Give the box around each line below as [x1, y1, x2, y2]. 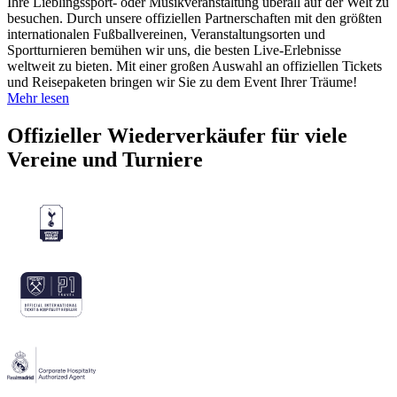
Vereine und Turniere [7, 147, 203, 171]
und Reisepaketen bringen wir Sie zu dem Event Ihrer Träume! [7, 74, 357, 90]
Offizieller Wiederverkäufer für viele [7, 123, 347, 147]
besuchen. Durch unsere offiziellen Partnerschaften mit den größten [7, 11, 382, 26]
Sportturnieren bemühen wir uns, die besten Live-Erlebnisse [7, 43, 341, 58]
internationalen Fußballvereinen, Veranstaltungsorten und [7, 27, 325, 42]
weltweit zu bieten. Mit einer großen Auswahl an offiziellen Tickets [7, 58, 382, 74]
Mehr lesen [7, 90, 69, 105]
